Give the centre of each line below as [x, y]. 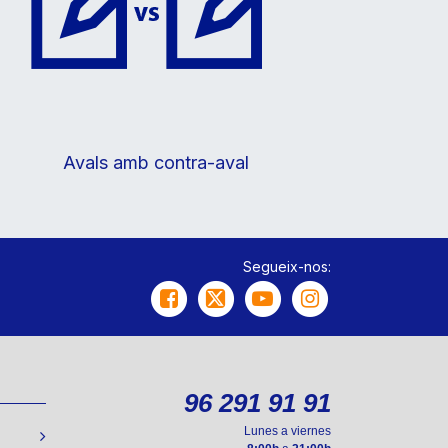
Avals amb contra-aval [156, 162]
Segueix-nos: [287, 267]
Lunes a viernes [287, 431]
